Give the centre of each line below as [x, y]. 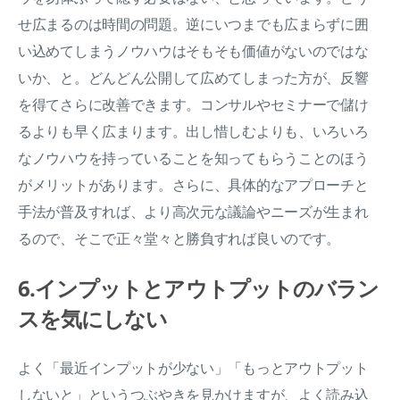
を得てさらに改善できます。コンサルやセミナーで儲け [193, 105]
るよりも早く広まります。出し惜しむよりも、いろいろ [193, 132]
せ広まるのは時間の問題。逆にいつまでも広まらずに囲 [193, 25]
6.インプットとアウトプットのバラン [199, 288]
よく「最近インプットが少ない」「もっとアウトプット [193, 369]
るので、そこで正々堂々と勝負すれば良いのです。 [179, 239]
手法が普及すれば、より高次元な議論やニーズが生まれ [193, 212]
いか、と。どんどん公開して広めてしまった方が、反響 [193, 78]
